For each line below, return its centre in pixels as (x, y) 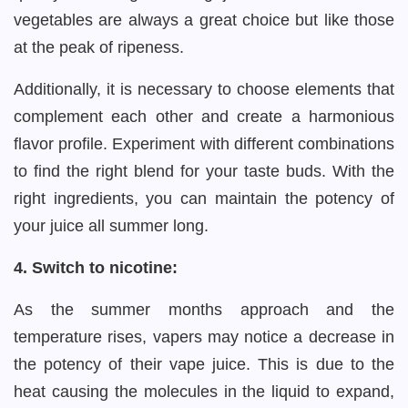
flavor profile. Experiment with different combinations (204, 144)
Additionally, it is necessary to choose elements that (204, 89)
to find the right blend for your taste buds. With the (204, 171)
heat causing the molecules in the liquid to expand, (204, 392)
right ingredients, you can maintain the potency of (204, 199)
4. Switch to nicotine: (96, 268)
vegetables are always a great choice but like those (204, 20)
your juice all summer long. (111, 226)
